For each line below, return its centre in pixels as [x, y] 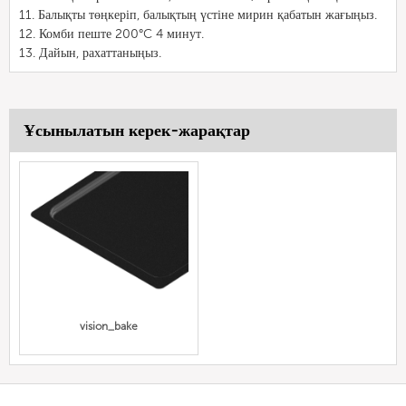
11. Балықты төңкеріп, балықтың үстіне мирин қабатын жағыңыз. [198, 14]
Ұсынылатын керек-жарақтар [137, 130]
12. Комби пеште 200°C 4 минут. [111, 34]
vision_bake [109, 327]
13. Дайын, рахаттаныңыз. [90, 53]
